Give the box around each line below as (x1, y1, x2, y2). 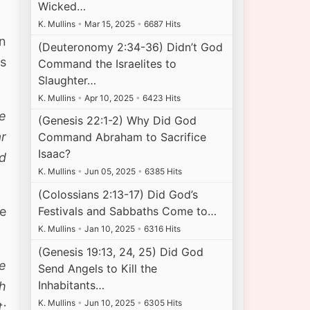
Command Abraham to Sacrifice (38, 130, 207, 145)
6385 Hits (143, 166, 183, 177)
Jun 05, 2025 (82, 166, 138, 177)
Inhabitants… (38, 277, 105, 292)
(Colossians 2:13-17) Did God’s (38, 188, 199, 202)
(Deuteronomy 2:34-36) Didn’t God (38, 39, 224, 54)
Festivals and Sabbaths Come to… (38, 204, 217, 219)
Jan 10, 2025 (82, 224, 138, 235)
